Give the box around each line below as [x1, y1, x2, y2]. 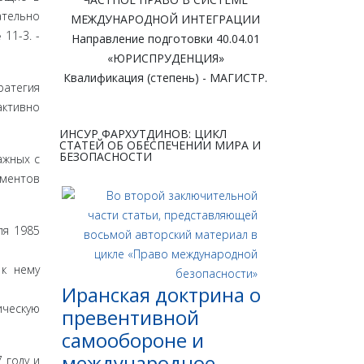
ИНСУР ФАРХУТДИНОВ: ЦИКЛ [59, 126, 227, 142]
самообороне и [62, 327, 204, 354]
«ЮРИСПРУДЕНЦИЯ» [106, 50, 224, 67]
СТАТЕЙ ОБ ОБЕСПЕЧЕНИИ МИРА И [59, 137, 261, 154]
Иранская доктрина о [62, 281, 261, 309]
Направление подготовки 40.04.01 [71, 31, 260, 47]
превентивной [62, 304, 199, 331]
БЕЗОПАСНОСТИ [59, 149, 152, 165]
